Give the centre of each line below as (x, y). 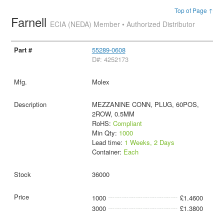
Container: (107, 151)
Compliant (127, 123)
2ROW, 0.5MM (113, 113)
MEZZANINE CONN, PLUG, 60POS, (145, 104)
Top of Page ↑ (193, 10)
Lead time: (108, 142)
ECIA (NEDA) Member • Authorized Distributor (123, 24)
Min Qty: (105, 132)
